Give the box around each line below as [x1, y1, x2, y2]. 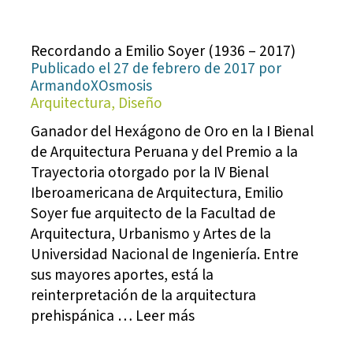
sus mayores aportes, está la [31, 264, 214, 287]
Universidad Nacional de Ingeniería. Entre [31, 243, 299, 266]
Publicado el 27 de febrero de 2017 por [31, 58, 282, 80]
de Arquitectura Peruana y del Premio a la [31, 141, 299, 164]
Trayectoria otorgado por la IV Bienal [31, 162, 269, 184]
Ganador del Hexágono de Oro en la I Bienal [31, 121, 314, 143]
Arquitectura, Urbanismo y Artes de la [31, 223, 272, 246]
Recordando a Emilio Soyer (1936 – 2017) [31, 40, 296, 63]
